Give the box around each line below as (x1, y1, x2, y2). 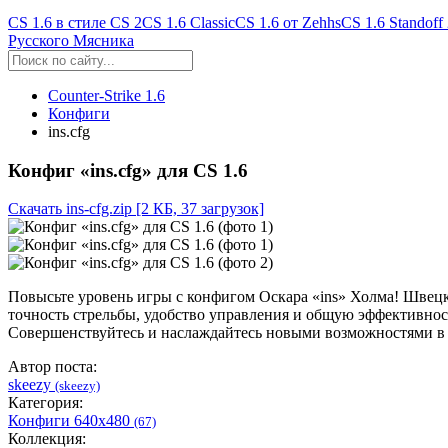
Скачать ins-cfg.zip (8, 200, 132, 218)
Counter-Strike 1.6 (48, 87, 165, 104)
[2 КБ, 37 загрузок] (136, 200, 264, 218)
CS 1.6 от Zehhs (235, 14, 341, 31)
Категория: (8, 394, 83, 412)
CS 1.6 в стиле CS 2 (8, 14, 142, 31)
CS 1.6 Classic (142, 14, 235, 31)
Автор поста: (8, 358, 97, 376)
